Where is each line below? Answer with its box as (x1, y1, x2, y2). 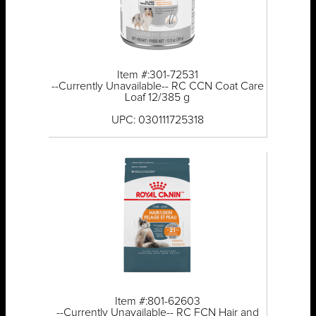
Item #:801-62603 (114, 296, 200, 308)
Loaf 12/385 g (125, 92, 190, 104)
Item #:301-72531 (116, 69, 198, 81)
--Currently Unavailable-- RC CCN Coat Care (51, 80, 264, 92)
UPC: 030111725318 (111, 114, 204, 126)
